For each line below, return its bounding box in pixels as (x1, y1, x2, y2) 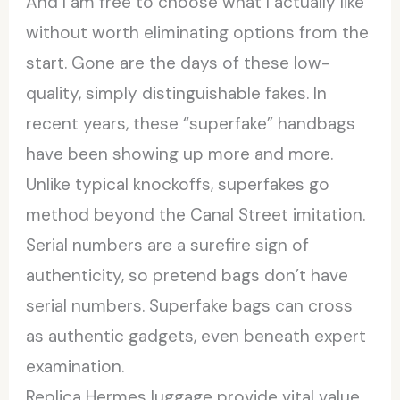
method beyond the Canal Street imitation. (26, 203, 366, 226)
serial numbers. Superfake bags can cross (26, 294, 354, 317)
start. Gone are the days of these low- (26, 51, 331, 74)
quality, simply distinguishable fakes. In (26, 81, 328, 104)
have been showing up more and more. (26, 142, 334, 165)
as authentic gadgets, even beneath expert (26, 324, 367, 347)
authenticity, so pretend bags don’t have (26, 263, 349, 287)
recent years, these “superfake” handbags (26, 112, 356, 135)
